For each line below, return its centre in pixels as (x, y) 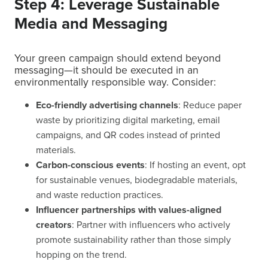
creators (54, 225)
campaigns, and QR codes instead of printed (128, 135)
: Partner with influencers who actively (151, 225)
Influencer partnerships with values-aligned (129, 210)
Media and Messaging (91, 23)
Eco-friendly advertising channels (107, 105)
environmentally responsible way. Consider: (115, 82)
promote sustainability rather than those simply (133, 240)
